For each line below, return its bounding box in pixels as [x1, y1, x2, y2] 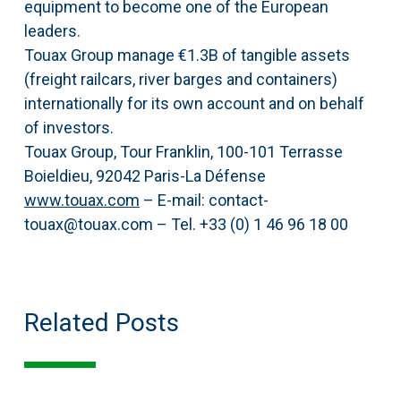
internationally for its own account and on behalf [23, 94, 364, 114]
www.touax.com [23, 191, 140, 210]
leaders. [23, 21, 81, 41]
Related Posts [23, 308, 179, 338]
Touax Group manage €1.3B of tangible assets [23, 46, 350, 65]
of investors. [23, 118, 114, 138]
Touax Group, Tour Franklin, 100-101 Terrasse [23, 142, 343, 162]
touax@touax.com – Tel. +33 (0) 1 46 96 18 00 [23, 215, 348, 235]
